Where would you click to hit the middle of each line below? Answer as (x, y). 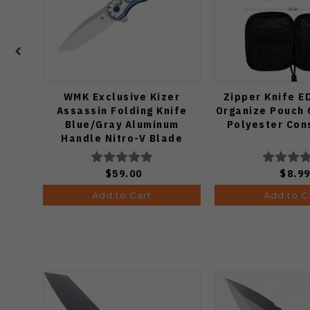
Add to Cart (122, 195)
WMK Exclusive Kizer (122, 97)
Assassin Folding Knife (122, 111)
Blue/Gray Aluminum (122, 125)
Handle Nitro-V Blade (122, 138)
